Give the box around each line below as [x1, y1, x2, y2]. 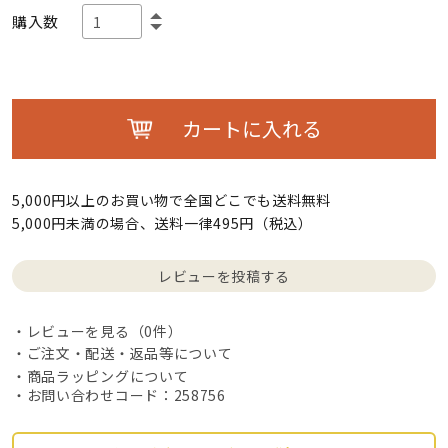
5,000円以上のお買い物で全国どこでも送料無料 [11, 190, 331, 211]
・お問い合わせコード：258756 [11, 384, 226, 405]
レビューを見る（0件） [26, 321, 183, 342]
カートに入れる [181, 114, 322, 144]
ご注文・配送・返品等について [26, 343, 233, 364]
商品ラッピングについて [26, 365, 189, 386]
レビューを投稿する [157, 265, 291, 286]
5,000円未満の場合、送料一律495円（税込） [11, 213, 313, 234]
